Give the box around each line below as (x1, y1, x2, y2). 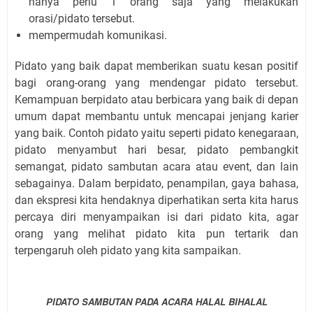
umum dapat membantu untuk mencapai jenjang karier (15, 109, 298, 123)
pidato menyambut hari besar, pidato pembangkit (15, 143, 298, 156)
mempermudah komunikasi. (29, 28, 167, 42)
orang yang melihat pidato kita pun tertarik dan (15, 226, 298, 240)
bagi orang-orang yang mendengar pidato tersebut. (15, 75, 298, 89)
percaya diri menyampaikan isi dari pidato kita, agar (15, 210, 298, 224)
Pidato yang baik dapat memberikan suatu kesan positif (15, 59, 298, 73)
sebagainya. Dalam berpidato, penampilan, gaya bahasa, (15, 176, 298, 190)
